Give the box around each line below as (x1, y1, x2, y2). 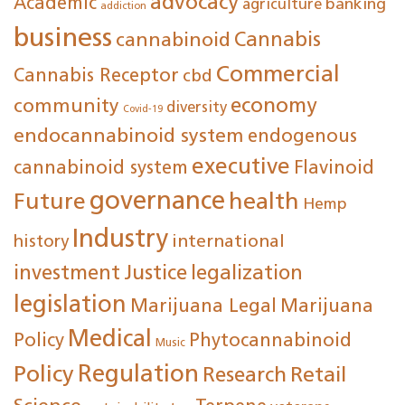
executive (192, 157, 290, 179)
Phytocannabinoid (189, 333, 352, 351)
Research (202, 366, 287, 387)
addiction (100, 2, 146, 12)
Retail (290, 366, 346, 387)
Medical (68, 329, 152, 352)
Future (14, 192, 86, 214)
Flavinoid (294, 160, 374, 178)
